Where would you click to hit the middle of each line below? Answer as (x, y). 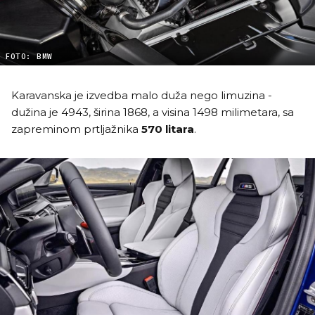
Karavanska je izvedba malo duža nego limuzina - (142, 96)
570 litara (168, 129)
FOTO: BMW (29, 57)
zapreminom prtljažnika (76, 129)
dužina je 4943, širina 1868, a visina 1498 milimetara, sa (153, 112)
